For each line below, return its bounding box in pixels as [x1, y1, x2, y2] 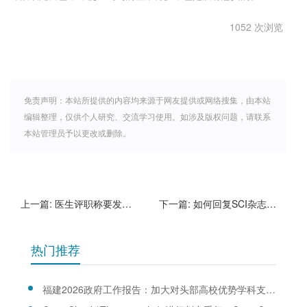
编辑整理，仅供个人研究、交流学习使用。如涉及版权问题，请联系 [24, 110, 271, 122]
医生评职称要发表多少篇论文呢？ [55, 197, 122, 210]
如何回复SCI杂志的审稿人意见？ [193, 197, 267, 210]
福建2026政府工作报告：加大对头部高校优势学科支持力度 [266, 282, 275, 296]
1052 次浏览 [230, 20, 283, 34]
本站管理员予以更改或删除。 [24, 127, 131, 138]
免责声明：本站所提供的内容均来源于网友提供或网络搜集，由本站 [24, 94, 271, 106]
